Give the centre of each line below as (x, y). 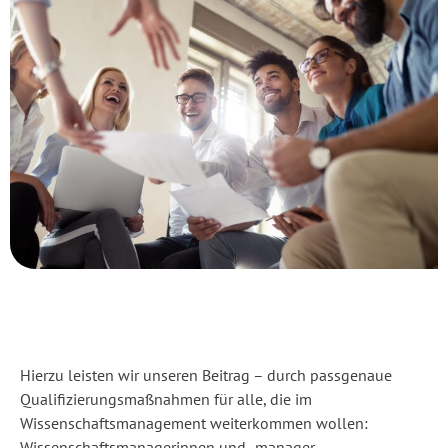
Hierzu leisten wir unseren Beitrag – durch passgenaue (206, 374)
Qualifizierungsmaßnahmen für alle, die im (166, 398)
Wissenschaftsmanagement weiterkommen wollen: (194, 422)
